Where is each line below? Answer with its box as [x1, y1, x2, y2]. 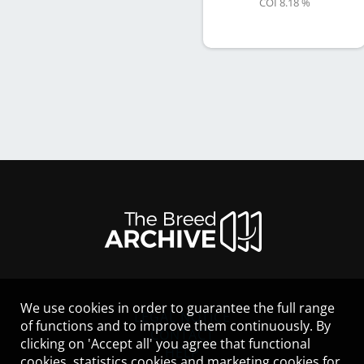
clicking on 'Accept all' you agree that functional [20, 335, 310, 353]
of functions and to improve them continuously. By [20, 317, 331, 335]
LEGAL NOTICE [133, 308, 231, 326]
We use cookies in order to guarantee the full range [20, 299, 335, 317]
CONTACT [149, 326, 214, 344]
